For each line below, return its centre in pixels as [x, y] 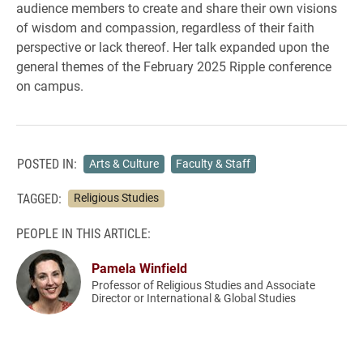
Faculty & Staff [214, 163]
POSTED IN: [47, 164]
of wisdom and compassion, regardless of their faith [165, 27]
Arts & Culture [124, 163]
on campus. [50, 85]
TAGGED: [39, 198]
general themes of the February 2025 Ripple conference [174, 66]
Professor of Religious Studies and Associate [204, 284]
